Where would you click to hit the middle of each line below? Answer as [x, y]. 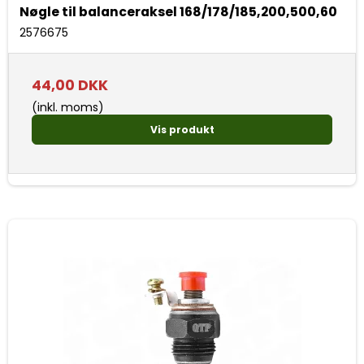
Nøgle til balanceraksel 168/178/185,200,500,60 [178, 12]
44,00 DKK [70, 86]
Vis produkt [182, 129]
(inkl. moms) [68, 108]
